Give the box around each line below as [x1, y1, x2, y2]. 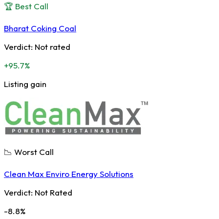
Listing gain [4, 78, 46, 89]
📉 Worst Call [4, 146, 54, 157]
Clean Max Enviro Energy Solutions [4, 168, 133, 179]
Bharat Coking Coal [4, 22, 76, 33]
